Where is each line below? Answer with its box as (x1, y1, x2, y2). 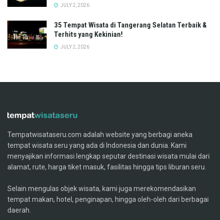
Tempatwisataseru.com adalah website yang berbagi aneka (7, 131, 192, 139)
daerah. (7, 206, 31, 215)
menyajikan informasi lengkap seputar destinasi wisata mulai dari (7, 152, 210, 161)
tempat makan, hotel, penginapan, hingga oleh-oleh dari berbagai (7, 195, 209, 204)
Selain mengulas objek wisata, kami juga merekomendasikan (7, 185, 196, 193)
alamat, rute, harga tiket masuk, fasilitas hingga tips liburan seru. (7, 163, 206, 171)
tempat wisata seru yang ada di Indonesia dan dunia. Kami (7, 141, 187, 150)
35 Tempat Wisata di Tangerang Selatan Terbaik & (54, 20, 207, 29)
